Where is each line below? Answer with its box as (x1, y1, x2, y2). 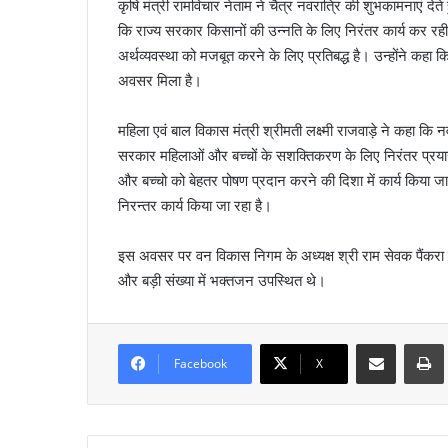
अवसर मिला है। (118, 70, 202, 90)
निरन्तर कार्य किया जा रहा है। (118, 195, 272, 215)
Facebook (174, 354, 227, 372)
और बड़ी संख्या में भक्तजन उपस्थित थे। (118, 270, 326, 290)
